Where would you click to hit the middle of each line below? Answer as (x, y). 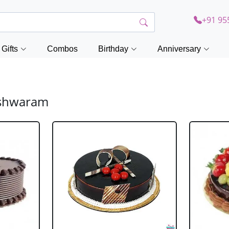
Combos (62, 49)
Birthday (113, 49)
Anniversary (179, 49)
